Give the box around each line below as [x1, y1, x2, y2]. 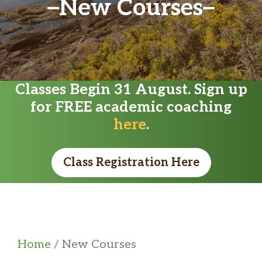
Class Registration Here [63, 155, 199, 170]
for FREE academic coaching [30, 98, 232, 116]
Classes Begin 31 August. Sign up [15, 80, 247, 98]
